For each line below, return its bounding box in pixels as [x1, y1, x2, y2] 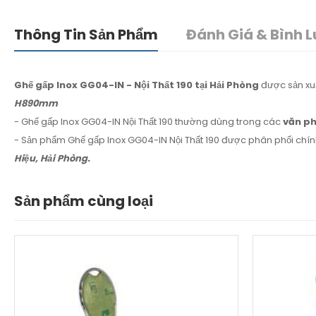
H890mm [14, 97, 58, 111]
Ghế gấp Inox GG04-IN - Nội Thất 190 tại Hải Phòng [14, 78, 259, 92]
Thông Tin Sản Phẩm [14, 25, 158, 45]
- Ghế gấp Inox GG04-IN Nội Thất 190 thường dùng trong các [14, 115, 283, 129]
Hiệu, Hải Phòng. [14, 152, 90, 166]
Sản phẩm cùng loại [14, 191, 153, 212]
